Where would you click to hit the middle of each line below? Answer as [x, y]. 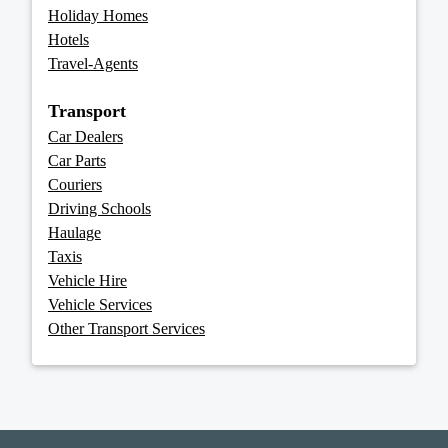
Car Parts [77, 161]
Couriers [75, 185]
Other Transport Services [126, 329]
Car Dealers [85, 137]
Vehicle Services [100, 305]
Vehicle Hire [87, 281]
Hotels [68, 40]
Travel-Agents [93, 64]
